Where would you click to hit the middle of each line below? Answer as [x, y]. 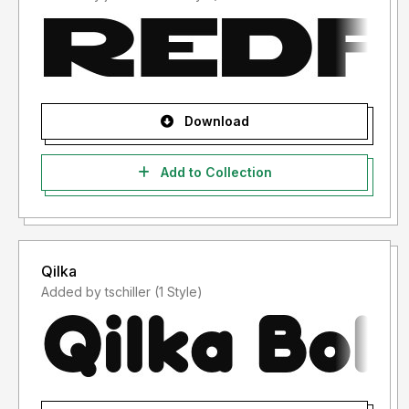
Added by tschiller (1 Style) [178, 292]
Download [215, 121]
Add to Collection [214, 173]
